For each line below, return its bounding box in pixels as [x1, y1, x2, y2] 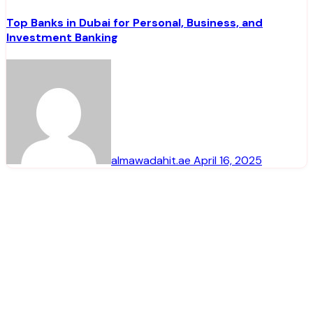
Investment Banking [6, 30, 118, 45]
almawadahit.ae [111, 153, 194, 168]
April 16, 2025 [194, 153, 262, 168]
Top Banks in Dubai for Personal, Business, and [6, 15, 263, 31]
